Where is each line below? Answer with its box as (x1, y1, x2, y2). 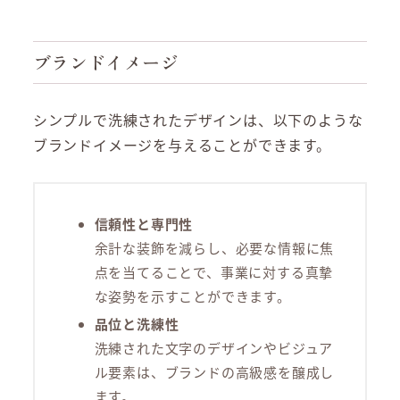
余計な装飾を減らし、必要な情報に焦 (94, 238, 335, 258)
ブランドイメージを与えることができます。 (32, 133, 331, 155)
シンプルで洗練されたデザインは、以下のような (32, 108, 363, 130)
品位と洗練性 (94, 314, 179, 334)
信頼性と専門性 (94, 214, 194, 234)
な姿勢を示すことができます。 (94, 287, 291, 306)
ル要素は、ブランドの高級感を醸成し (94, 362, 335, 382)
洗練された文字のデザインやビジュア (94, 338, 334, 358)
